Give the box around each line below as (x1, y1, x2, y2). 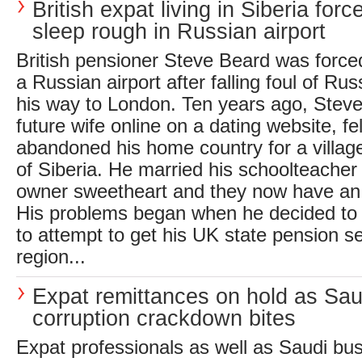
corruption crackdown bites (32, 305, 296, 330)
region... (16, 246, 86, 267)
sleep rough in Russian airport (32, 19, 326, 44)
